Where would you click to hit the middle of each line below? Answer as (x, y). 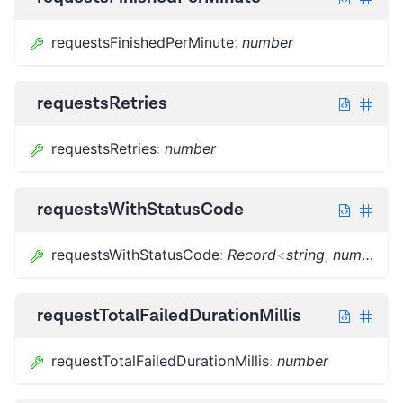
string (305, 254)
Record (252, 254)
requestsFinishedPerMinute (143, 42)
